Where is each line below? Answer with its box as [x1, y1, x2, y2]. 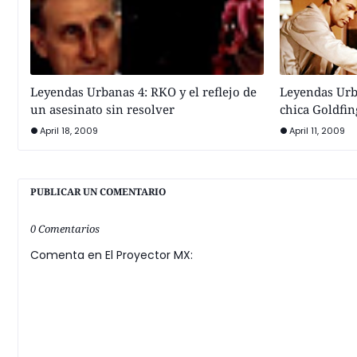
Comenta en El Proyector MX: [30, 247, 193, 263]
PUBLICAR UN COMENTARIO [30, 185, 166, 198]
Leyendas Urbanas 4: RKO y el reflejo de [30, 84, 257, 100]
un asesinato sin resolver [30, 101, 175, 117]
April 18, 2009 [40, 124, 98, 137]
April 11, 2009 [288, 124, 345, 137]
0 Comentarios [30, 222, 100, 236]
